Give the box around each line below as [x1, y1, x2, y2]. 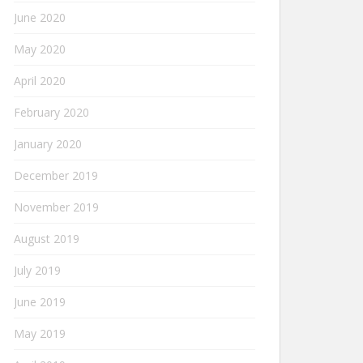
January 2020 [14, 136, 82, 152]
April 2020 [14, 73, 66, 88]
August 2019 [14, 231, 79, 246]
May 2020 [14, 41, 66, 57]
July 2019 [14, 263, 61, 278]
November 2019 [14, 199, 99, 215]
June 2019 [14, 294, 66, 310]
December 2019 [14, 168, 98, 183]
